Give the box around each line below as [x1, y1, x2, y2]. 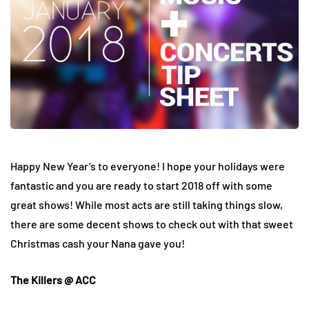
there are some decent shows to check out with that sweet [10, 217, 293, 231]
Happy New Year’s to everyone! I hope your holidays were [10, 159, 285, 173]
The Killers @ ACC [10, 273, 96, 287]
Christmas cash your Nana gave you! [10, 237, 185, 250]
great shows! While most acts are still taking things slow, [10, 198, 283, 212]
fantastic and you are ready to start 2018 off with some [10, 179, 272, 192]
